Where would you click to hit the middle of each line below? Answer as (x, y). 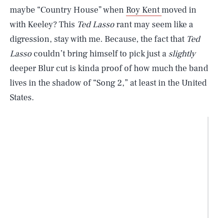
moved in (179, 10)
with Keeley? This (43, 25)
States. (22, 98)
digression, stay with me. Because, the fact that (98, 39)
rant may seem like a (155, 25)
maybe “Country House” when (68, 10)
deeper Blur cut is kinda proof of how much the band (109, 68)
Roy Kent (144, 10)
